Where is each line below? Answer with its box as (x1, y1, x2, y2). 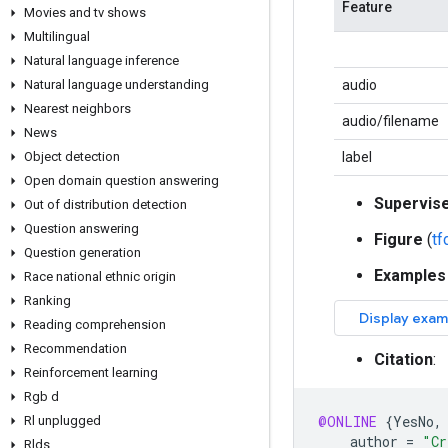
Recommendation (24, 341, 127, 356)
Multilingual (24, 29, 90, 44)
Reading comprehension (24, 317, 166, 332)
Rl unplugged (24, 413, 101, 428)
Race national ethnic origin (24, 269, 176, 284)
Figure (374, 230, 423, 249)
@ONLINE (318, 412, 377, 431)
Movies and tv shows (24, 5, 146, 20)
